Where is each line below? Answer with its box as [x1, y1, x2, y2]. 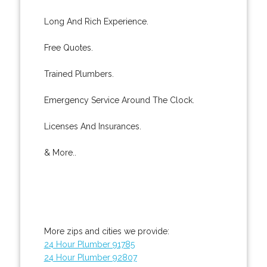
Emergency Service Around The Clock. [44, 95, 194, 105]
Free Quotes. [44, 42, 93, 52]
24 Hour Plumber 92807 [44, 252, 137, 262]
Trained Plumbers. [44, 69, 114, 79]
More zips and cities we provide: [44, 226, 169, 236]
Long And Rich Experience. [44, 16, 148, 26]
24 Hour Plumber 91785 [44, 239, 135, 249]
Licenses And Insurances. [44, 121, 141, 131]
